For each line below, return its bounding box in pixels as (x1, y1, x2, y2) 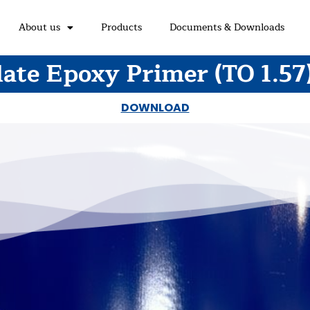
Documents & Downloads (169, 19, 284, 36)
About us (18, 19, 60, 36)
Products (100, 19, 142, 36)
